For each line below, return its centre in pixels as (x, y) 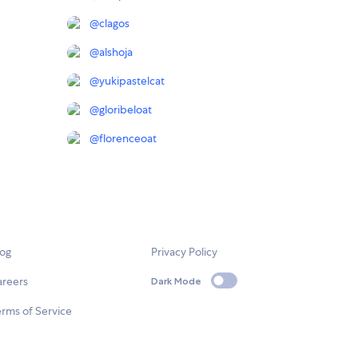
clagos (114, 24)
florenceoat (128, 139)
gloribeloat (125, 110)
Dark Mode (177, 280)
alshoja (116, 52)
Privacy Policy (185, 252)
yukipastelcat (132, 81)
